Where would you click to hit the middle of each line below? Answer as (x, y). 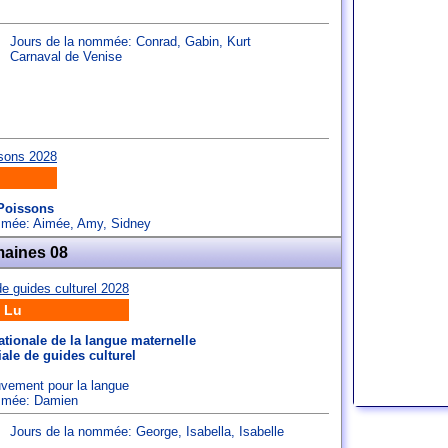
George (157, 431)
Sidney (131, 223)
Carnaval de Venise (66, 56)
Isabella (208, 431)
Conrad (156, 41)
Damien (56, 400)
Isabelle (261, 431)
